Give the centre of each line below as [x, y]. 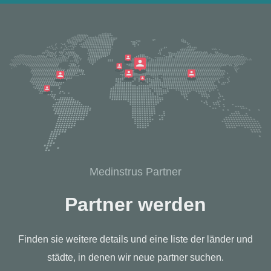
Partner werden [135, 204]
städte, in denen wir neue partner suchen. [135, 257]
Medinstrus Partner [135, 171]
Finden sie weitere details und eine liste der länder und [135, 239]
